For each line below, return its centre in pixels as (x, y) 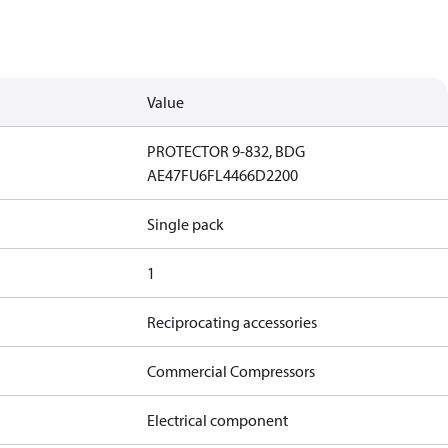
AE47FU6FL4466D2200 (223, 175)
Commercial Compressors (231, 371)
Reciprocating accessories (232, 322)
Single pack (186, 224)
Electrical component (218, 420)
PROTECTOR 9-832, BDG (226, 151)
